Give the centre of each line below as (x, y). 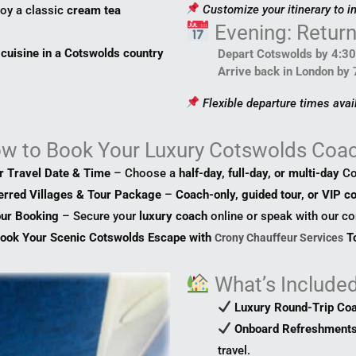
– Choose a (145, 173)
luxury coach (173, 216)
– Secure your (99, 216)
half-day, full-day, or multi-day (259, 173)
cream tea (94, 10)
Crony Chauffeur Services (279, 237)
